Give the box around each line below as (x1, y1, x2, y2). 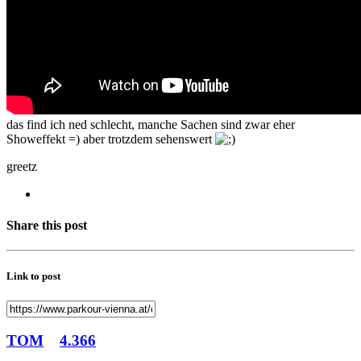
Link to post (6, 269, 60, 282)
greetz (6, 159, 37, 173)
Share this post (6, 218, 87, 233)
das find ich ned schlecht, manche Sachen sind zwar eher (6, 117, 295, 131)
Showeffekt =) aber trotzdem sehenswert (6, 131, 215, 146)
